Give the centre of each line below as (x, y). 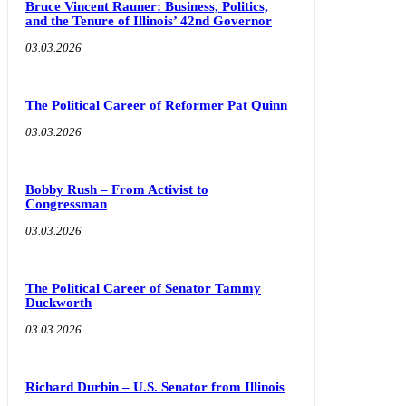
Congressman (66, 203)
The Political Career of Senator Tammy (143, 288)
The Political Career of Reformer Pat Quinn (156, 105)
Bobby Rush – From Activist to (117, 189)
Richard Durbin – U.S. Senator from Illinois (155, 387)
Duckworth (58, 302)
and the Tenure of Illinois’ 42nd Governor (149, 20)
